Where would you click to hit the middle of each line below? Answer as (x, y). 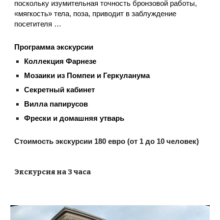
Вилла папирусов (56, 104)
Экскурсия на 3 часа (54, 172)
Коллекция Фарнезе (60, 61)
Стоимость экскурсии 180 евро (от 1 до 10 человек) (107, 141)
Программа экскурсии (54, 47)
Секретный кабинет (60, 90)
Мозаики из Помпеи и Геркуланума (87, 75)
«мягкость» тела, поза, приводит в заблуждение (96, 14)
